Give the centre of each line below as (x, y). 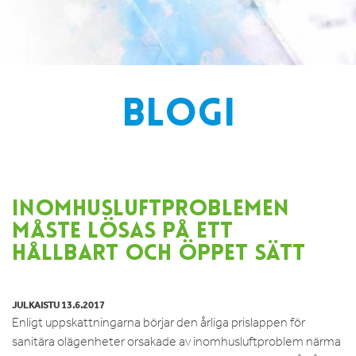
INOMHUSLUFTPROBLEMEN (151, 210)
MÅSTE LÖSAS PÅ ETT (122, 232)
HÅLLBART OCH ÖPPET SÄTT (159, 254)
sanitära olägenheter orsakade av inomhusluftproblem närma (176, 341)
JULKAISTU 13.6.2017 (58, 305)
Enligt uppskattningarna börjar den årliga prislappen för (159, 322)
